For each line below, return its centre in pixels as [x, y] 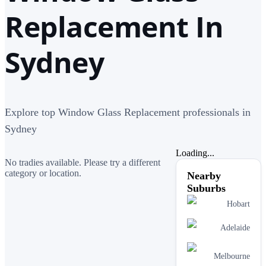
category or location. [43, 173]
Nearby [204, 175]
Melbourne [232, 256]
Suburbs [206, 188]
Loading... [195, 153]
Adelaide [235, 227]
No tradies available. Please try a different [83, 162]
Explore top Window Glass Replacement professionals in [128, 112]
